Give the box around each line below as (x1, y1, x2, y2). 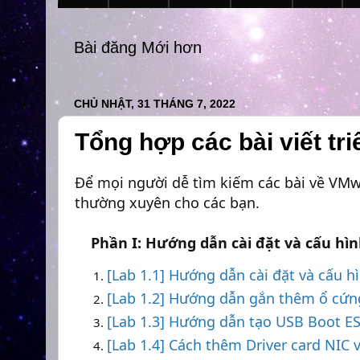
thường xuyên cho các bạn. (75, 193, 260, 213)
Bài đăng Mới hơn (74, 39, 202, 57)
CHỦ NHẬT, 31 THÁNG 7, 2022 (74, 96, 235, 110)
